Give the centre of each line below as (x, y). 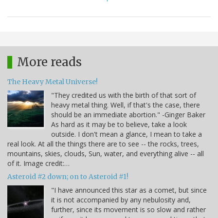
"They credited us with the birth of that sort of (124, 95)
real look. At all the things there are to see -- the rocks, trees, (103, 144)
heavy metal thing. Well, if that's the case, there (126, 105)
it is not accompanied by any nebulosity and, (121, 200)
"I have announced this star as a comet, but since (129, 190)
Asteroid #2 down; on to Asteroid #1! (68, 176)
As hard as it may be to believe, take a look (119, 124)
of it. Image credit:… (38, 163)
